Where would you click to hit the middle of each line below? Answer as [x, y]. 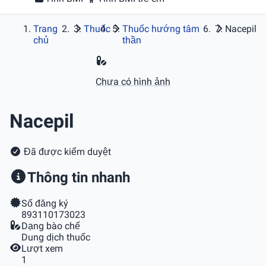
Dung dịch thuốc [56, 237]
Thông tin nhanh [79, 177]
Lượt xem [42, 248]
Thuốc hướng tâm [161, 29]
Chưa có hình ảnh [133, 82]
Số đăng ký [45, 203]
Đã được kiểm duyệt [66, 151]
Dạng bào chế [51, 226]
